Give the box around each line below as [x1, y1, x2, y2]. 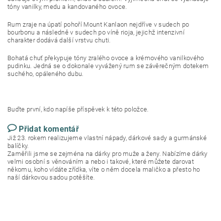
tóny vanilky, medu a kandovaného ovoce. [7, 2, 127, 10]
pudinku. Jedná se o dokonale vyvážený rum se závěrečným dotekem [7, 62, 209, 70]
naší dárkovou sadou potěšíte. [7, 173, 95, 181]
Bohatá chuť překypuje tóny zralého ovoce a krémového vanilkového [7, 54, 204, 62]
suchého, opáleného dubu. [7, 70, 84, 77]
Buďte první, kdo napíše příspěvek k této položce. [7, 105, 149, 113]
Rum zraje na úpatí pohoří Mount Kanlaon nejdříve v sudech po [7, 20, 189, 28]
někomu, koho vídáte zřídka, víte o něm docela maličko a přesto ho [7, 165, 200, 173]
